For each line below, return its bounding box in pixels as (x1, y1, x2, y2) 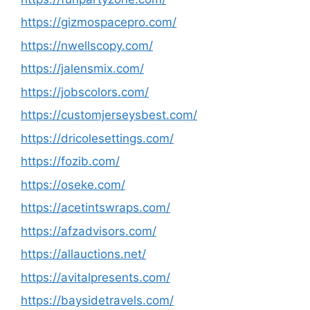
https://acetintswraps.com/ (21, 201, 170, 215)
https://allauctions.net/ (21, 247, 146, 261)
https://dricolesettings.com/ (21, 131, 174, 145)
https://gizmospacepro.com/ (21, 15, 176, 29)
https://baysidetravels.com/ (21, 293, 174, 307)
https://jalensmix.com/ (21, 62, 144, 75)
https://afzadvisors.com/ (21, 224, 156, 238)
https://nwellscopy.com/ (21, 38, 153, 53)
